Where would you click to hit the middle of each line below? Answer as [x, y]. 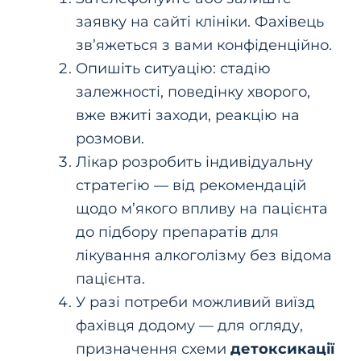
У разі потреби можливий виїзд [195, 301]
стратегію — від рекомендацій [191, 185]
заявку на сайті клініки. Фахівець [199, 21]
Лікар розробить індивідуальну [194, 161]
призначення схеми [153, 348]
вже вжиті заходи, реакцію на [187, 114]
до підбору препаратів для [177, 231]
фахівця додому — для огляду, [189, 325]
